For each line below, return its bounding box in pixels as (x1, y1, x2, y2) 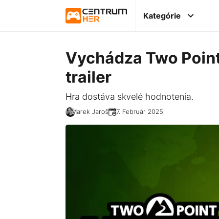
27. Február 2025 (112, 108, 164, 116)
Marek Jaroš (71, 108, 109, 116)
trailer (66, 67, 112, 87)
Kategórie (143, 11, 181, 21)
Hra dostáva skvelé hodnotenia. (66, 91, 194, 102)
